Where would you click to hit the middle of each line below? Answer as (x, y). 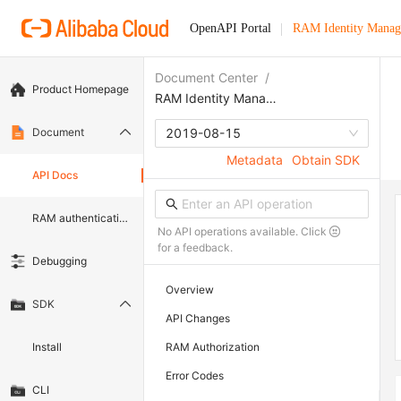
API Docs (55, 175)
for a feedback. (195, 248)
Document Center (206, 77)
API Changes (198, 319)
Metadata (255, 160)
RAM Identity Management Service (271, 98)
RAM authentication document (76, 218)
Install (47, 347)
